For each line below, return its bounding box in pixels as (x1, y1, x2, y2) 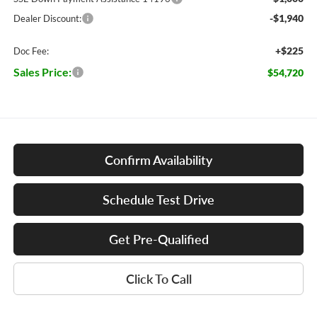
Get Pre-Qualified (108, 231, 209, 248)
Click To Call (125, 271, 192, 287)
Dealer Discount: (13, 13, 81, 25)
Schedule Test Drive (103, 192, 214, 208)
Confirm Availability (105, 152, 212, 168)
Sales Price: (13, 65, 71, 79)
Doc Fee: (13, 45, 49, 57)
